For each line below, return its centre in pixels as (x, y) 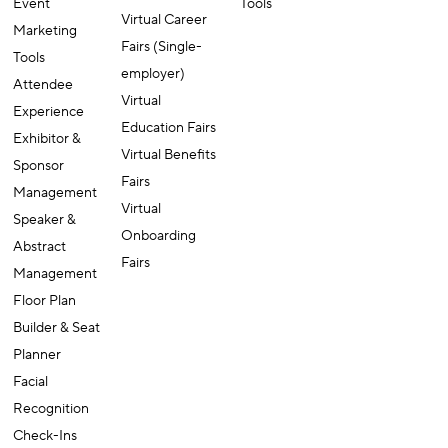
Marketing (45, 30)
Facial (31, 381)
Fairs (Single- (162, 46)
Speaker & (45, 219)
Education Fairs (169, 127)
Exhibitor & (47, 138)
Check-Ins (45, 435)
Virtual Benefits (169, 154)
